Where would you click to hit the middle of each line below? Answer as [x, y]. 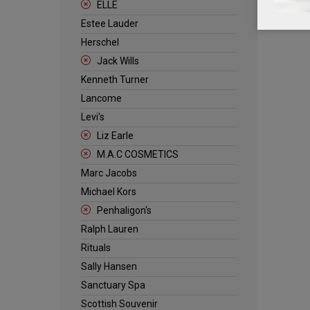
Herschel [100, 42]
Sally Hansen [109, 266]
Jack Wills [118, 61]
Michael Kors [109, 192]
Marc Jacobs [109, 173]
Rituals [96, 248]
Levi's [93, 117]
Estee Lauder [110, 24]
